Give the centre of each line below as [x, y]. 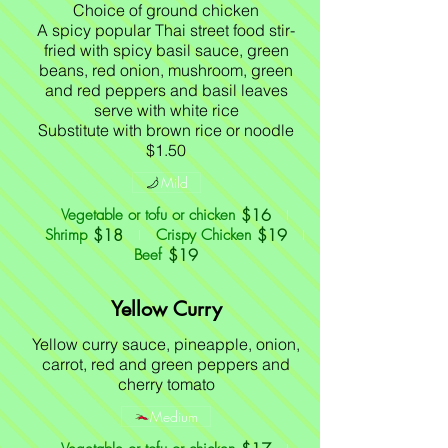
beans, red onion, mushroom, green [166, 70]
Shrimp [65, 235]
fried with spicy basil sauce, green [166, 50]
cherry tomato [166, 384]
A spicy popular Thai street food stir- [166, 30]
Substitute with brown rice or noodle [166, 130]
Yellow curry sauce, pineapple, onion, [166, 344]
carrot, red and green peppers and [166, 364]
